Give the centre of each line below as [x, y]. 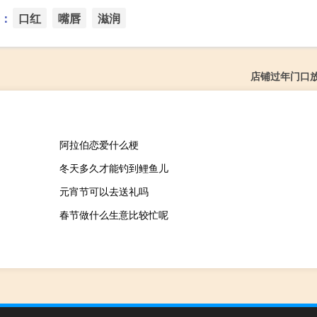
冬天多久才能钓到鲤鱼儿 [114, 167]
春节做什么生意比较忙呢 [114, 214]
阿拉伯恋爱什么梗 [99, 144]
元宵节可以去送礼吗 [104, 191]
